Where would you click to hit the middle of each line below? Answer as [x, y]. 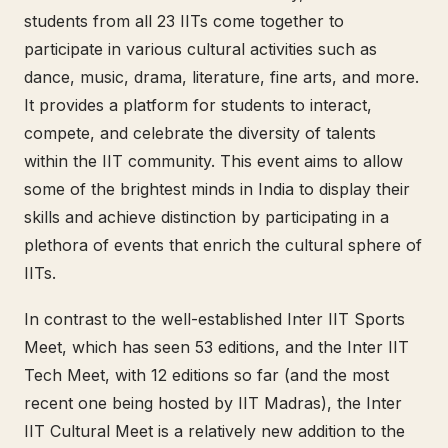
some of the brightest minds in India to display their [217, 189]
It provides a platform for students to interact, [198, 105]
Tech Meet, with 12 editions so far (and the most [206, 375]
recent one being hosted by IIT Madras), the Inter [213, 403]
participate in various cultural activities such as [200, 49]
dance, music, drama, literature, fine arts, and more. [221, 77]
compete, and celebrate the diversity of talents [200, 133]
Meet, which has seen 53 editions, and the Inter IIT [216, 347]
